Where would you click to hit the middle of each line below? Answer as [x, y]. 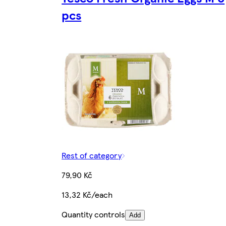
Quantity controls [94, 214]
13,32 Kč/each [87, 194]
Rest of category [92, 155]
